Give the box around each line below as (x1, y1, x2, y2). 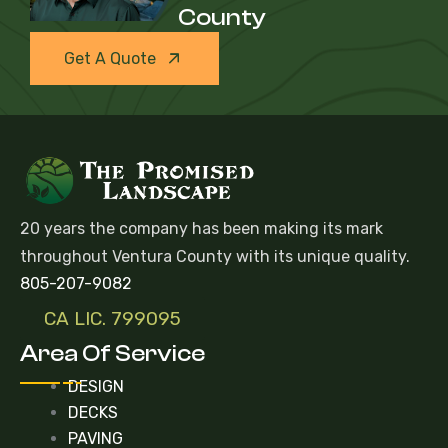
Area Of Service (20, 340, 205, 368)
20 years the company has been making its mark (20, 219, 383, 239)
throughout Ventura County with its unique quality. (20, 247, 410, 267)
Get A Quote (64, 48, 156, 68)
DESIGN (68, 377, 124, 397)
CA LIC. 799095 (44, 307, 181, 331)
